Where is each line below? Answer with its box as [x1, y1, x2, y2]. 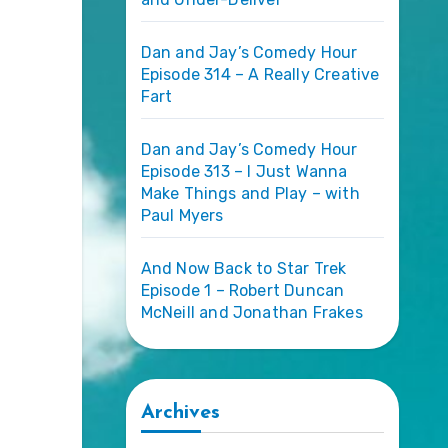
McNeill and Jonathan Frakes [140, 302, 363, 322]
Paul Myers [140, 205, 224, 225]
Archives [140, 402, 220, 423]
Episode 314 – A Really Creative [140, 64, 380, 84]
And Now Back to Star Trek [140, 258, 347, 278]
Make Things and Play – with [140, 183, 360, 203]
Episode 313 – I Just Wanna [140, 161, 348, 181]
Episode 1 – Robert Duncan [140, 280, 345, 300]
